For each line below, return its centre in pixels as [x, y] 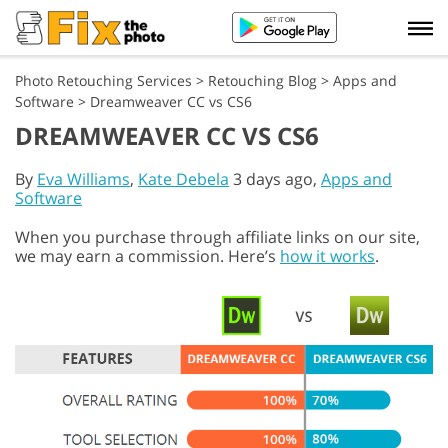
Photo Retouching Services [103, 80]
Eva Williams [83, 179]
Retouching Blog [262, 80]
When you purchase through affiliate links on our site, [217, 237]
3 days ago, [275, 179]
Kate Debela [183, 179]
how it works [327, 256]
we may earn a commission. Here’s [147, 256]
